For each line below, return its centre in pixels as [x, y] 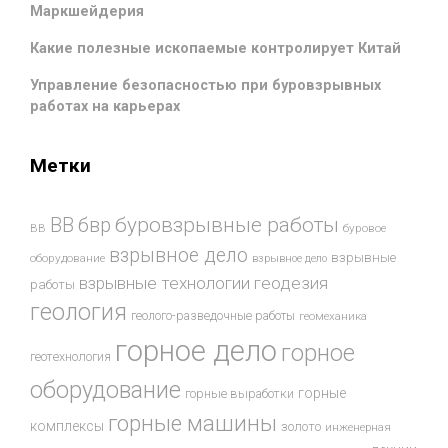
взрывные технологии [164, 283]
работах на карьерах [105, 106]
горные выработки [239, 394]
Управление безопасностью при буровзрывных [205, 85]
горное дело [196, 351]
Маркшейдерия [87, 11]
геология [78, 313]
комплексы [67, 426]
